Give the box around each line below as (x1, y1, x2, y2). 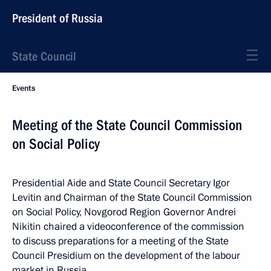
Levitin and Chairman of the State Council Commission (12, 191, 252, 204)
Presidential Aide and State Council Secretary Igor (12, 176, 230, 190)
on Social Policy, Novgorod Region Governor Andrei (12, 205, 236, 219)
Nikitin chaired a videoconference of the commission (12, 220, 244, 233)
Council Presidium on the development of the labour (12, 249, 240, 263)
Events (12, 83, 35, 94)
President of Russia (12, 11, 103, 25)
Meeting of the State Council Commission (12, 117, 242, 134)
